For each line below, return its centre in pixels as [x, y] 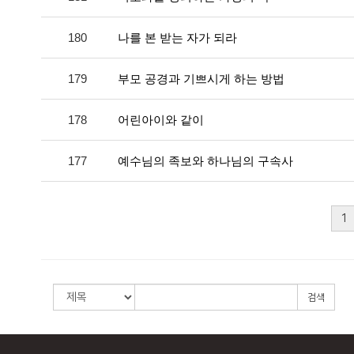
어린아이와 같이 [161, 120]
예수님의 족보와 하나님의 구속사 [205, 161]
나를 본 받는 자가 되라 [177, 38]
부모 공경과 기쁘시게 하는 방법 [201, 79]
